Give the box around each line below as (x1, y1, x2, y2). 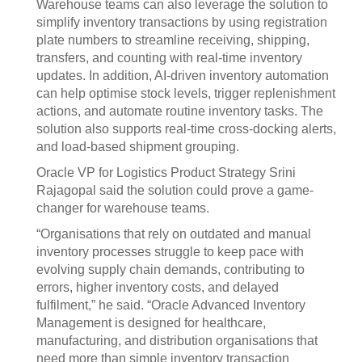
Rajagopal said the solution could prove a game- (36, 183, 314, 197)
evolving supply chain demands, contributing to (36, 263, 305, 276)
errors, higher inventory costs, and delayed (36, 280, 279, 294)
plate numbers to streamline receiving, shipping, (36, 33, 309, 47)
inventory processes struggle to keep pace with (36, 245, 304, 259)
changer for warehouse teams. (36, 201, 209, 215)
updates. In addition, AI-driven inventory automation (36, 69, 329, 82)
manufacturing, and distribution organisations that (36, 334, 318, 347)
